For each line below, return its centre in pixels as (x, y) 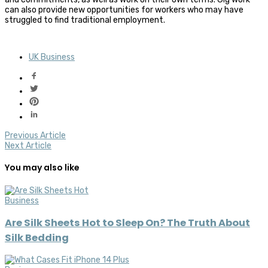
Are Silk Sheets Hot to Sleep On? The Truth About (127, 223)
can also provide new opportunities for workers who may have (124, 10)
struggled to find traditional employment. (85, 20)
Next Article (28, 145)
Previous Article (35, 135)
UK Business (52, 57)
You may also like (42, 168)
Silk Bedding (37, 238)
